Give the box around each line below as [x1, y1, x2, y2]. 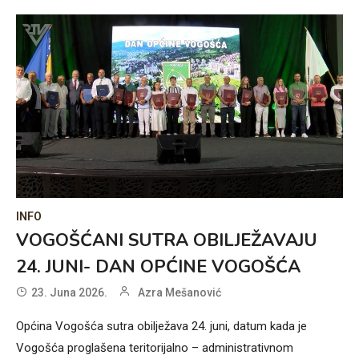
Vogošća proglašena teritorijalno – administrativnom [16, 341, 293, 356]
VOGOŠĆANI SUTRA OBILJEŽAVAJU [16, 228, 317, 253]
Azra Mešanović [138, 286, 221, 300]
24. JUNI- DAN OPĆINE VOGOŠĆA [16, 255, 301, 280]
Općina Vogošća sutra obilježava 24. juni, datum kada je [16, 319, 307, 334]
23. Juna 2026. [31, 286, 107, 300]
